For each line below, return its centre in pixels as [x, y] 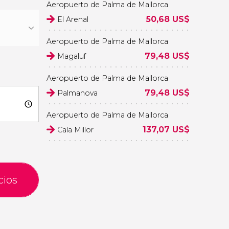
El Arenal [73, 19]
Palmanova [77, 93]
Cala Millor [75, 130]
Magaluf [72, 56]
